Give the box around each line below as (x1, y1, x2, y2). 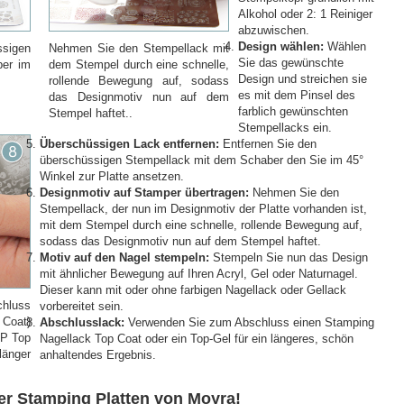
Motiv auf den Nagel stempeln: (40, 251, 209, 264)
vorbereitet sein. (40, 299, 124, 313)
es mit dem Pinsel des (238, 88, 355, 102)
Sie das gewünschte (238, 56, 344, 69)
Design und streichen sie (238, 72, 367, 86)
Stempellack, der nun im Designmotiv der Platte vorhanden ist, (40, 202, 367, 216)
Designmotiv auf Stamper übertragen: (40, 186, 252, 199)
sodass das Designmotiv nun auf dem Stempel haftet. (40, 234, 321, 248)
